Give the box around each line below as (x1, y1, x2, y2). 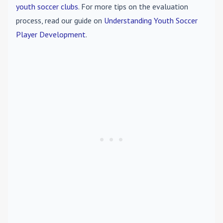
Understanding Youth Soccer (104, 15, 198, 25)
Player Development (16, 29, 86, 39)
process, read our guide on (16, 15, 104, 25)
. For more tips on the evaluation (78, 1, 188, 11)
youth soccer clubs (16, 1, 78, 11)
